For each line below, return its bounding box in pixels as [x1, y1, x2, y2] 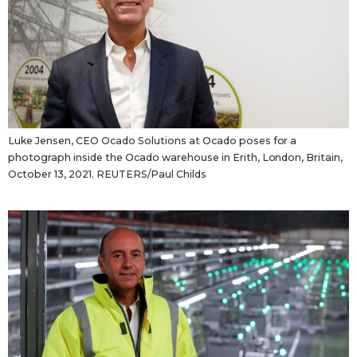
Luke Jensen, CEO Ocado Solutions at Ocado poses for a [8, 135, 297, 147]
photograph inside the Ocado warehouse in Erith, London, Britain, [8, 151, 343, 164]
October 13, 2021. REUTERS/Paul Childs [8, 168, 206, 181]
